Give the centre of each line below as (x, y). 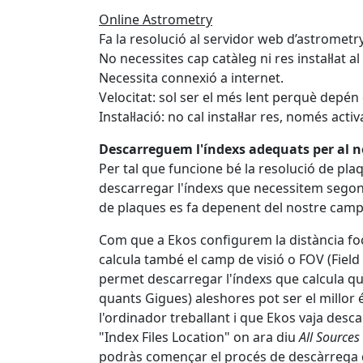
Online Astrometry (156, 19)
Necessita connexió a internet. (191, 77)
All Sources (329, 337)
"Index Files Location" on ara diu (199, 337)
